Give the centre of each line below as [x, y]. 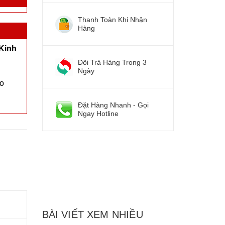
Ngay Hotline [98, 114]
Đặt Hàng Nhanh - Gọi [113, 105]
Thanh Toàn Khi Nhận [112, 20]
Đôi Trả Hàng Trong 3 [112, 63]
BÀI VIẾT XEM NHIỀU [92, 215]
